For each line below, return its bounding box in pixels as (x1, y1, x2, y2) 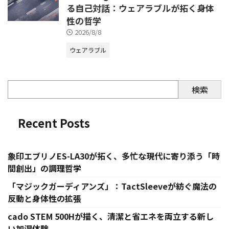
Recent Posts (18, 114, 90, 131)
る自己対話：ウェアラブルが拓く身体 (66, 2, 214, 15)
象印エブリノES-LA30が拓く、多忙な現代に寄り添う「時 (8, 150, 220, 163)
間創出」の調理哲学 (8, 162, 81, 175)
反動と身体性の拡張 (8, 192, 81, 205)
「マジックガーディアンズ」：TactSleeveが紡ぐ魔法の (8, 180, 217, 193)
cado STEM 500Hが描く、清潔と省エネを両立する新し (8, 210, 214, 223)
